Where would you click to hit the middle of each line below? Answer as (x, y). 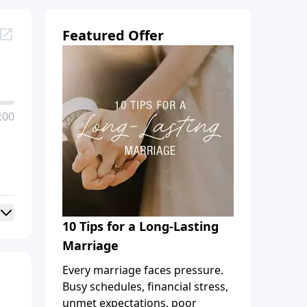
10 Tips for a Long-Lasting (140, 226)
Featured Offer (113, 35)
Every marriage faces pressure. (143, 270)
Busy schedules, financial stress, (145, 286)
